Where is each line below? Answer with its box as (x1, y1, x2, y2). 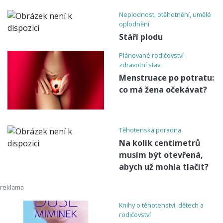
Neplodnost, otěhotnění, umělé (119, 10, 211, 19)
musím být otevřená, (119, 149, 203, 160)
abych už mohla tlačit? (119, 161, 209, 172)
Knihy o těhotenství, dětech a (119, 200, 204, 210)
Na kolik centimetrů (119, 137, 201, 148)
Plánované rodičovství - (119, 51, 187, 60)
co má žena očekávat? (119, 84, 207, 96)
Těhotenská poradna (119, 125, 181, 134)
